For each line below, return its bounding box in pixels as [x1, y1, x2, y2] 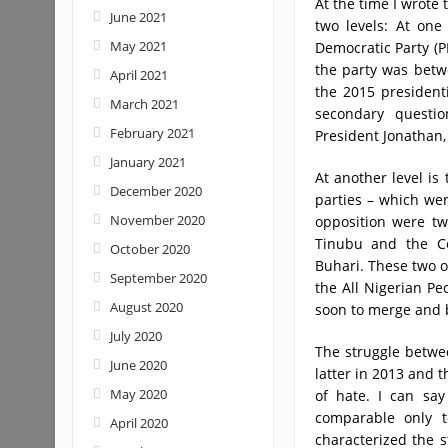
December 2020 [109, 182, 202, 200]
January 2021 [109, 153, 186, 171]
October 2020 [109, 240, 190, 258]
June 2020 [109, 356, 167, 374]
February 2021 [109, 124, 195, 142]
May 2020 [109, 385, 167, 403]
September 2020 [109, 269, 207, 287]
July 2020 [109, 327, 162, 345]
